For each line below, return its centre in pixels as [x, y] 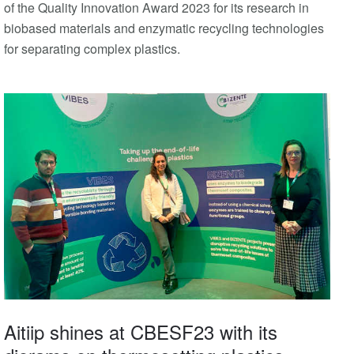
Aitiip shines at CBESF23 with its [141, 332]
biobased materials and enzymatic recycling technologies [164, 28]
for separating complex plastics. [92, 49]
